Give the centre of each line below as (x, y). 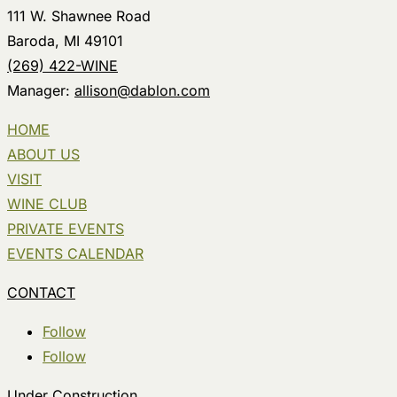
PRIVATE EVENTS (66, 228)
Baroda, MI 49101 (65, 40)
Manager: (41, 90)
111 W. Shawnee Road (79, 16)
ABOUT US (43, 154)
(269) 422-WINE (62, 65)
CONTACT (41, 292)
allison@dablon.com (142, 90)
